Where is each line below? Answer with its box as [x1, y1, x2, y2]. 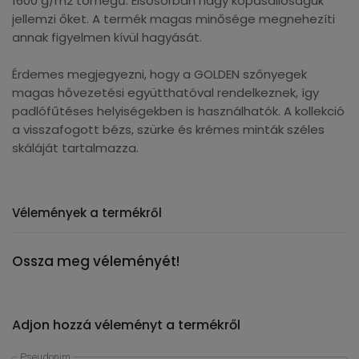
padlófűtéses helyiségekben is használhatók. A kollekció [12, 103, 345, 119]
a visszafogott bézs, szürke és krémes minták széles [12, 121, 325, 138]
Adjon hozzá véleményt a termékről [12, 316, 240, 334]
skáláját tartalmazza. [12, 139, 139, 156]
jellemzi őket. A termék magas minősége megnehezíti [12, 10, 335, 27]
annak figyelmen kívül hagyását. [12, 29, 202, 46]
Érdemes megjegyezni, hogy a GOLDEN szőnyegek [12, 66, 307, 83]
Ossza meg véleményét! [12, 252, 179, 271]
